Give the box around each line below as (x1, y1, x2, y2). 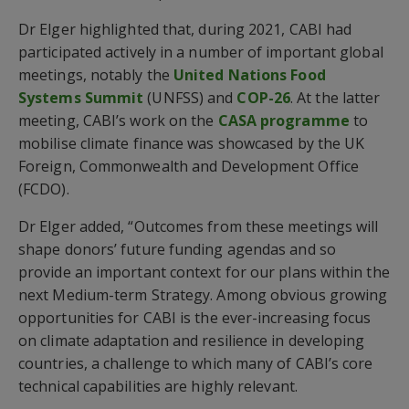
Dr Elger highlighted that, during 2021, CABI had (18, 18, 352, 39)
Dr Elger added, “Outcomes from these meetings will (18, 215, 379, 236)
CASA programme (217, 110, 350, 131)
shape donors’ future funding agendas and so (18, 238, 336, 259)
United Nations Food (173, 64, 326, 85)
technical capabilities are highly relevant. (18, 375, 298, 396)
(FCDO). (18, 178, 69, 199)
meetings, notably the (18, 64, 173, 85)
